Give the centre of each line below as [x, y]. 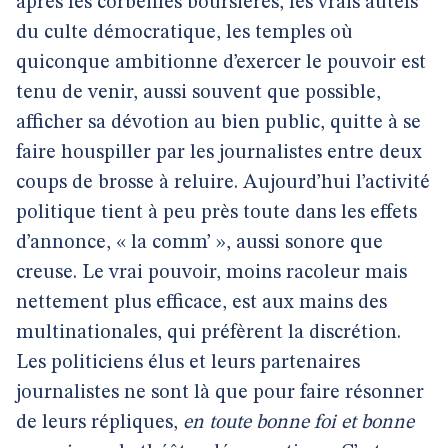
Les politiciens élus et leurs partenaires [188, 363]
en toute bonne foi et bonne [298, 423]
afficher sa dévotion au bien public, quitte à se [218, 123]
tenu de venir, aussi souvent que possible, [198, 93]
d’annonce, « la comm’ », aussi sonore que [199, 243]
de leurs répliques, [99, 423]
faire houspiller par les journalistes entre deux [219, 153]
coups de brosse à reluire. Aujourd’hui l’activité [223, 183]
